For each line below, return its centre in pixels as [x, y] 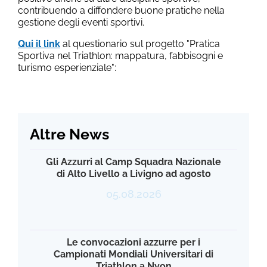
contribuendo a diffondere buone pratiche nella [121, 10]
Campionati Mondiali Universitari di [133, 254]
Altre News [69, 134]
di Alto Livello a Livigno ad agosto [133, 173]
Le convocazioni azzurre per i [133, 242]
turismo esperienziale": [67, 67]
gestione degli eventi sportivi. [81, 22]
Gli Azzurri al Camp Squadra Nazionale [133, 162]
